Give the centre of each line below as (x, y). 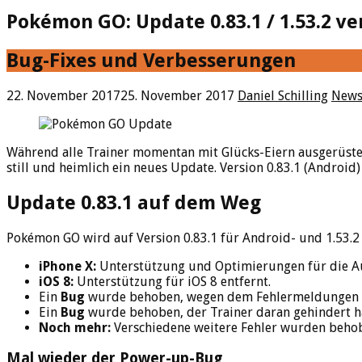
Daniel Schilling (283, 95)
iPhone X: (67, 266)
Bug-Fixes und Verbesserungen (151, 60)
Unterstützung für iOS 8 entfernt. (172, 281)
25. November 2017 (177, 95)
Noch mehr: (75, 327)
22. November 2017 (63, 95)
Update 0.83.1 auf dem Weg (134, 202)
